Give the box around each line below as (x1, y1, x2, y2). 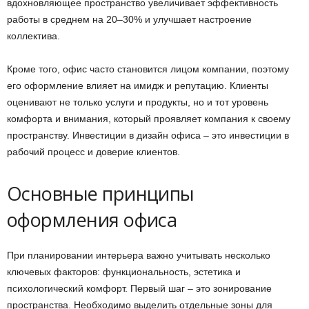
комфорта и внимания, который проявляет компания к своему (7, 112, 290, 124)
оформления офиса (7, 206, 177, 232)
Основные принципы (7, 180, 195, 206)
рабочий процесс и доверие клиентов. (7, 146, 180, 157)
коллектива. (7, 30, 60, 41)
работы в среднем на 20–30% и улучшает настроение (7, 13, 252, 25)
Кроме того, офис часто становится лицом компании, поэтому (7, 63, 289, 74)
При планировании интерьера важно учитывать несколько (7, 249, 270, 261)
